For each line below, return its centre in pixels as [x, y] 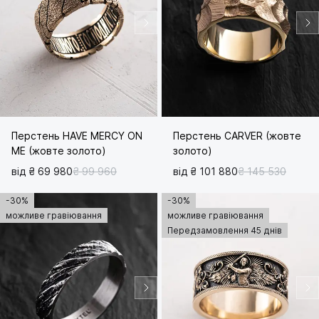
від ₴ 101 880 [205, 172]
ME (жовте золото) [59, 151]
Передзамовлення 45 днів [225, 231]
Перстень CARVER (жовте [237, 136]
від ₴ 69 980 [42, 172]
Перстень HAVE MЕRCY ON [77, 136]
